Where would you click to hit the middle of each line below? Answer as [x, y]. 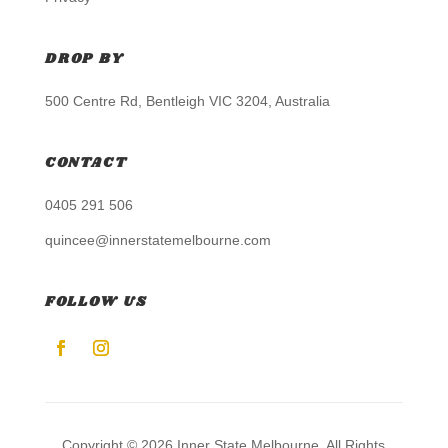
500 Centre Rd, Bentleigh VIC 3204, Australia [187, 101]
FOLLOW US [96, 302]
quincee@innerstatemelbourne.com [157, 240]
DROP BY [84, 59]
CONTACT [86, 163]
